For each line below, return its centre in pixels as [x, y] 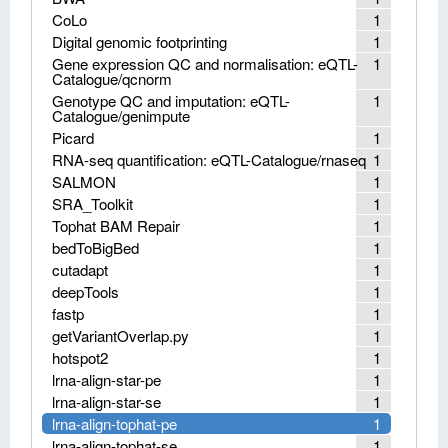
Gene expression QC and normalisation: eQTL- [205, 63]
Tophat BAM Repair [116, 225]
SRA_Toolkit [92, 203]
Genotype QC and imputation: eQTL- [171, 100]
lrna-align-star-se [106, 401]
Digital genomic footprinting [139, 41]
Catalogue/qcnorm [112, 78]
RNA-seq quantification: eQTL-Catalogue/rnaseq [209, 159]
